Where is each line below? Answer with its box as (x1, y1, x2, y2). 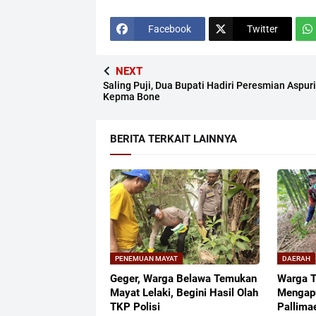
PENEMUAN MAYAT (114, 255, 178, 263)
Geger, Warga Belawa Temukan (109, 272, 257, 286)
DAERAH (282, 255, 311, 263)
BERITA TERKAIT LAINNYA (109, 133, 237, 146)
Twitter (246, 23, 278, 35)
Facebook (147, 23, 191, 35)
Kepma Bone (102, 91, 160, 103)
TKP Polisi (109, 300, 160, 314)
